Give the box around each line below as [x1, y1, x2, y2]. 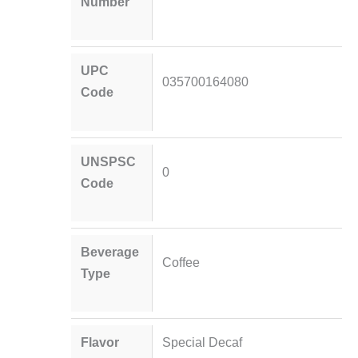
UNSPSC [81, 153, 137, 169]
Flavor [81, 335, 120, 350]
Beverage [81, 244, 140, 259]
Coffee [161, 255, 200, 270]
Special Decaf [161, 335, 242, 350]
